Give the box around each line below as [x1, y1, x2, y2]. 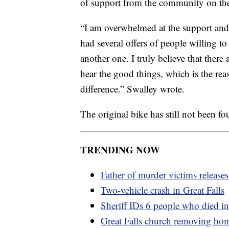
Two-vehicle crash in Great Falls [101, 183, 224, 196]
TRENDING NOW [80, 142, 160, 156]
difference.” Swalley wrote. [80, 82, 185, 95]
